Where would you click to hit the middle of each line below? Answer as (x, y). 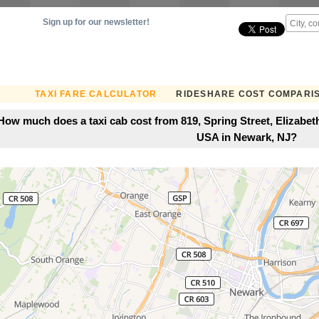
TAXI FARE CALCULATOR (96, 94)
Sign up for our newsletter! (96, 22)
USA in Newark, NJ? (246, 137)
